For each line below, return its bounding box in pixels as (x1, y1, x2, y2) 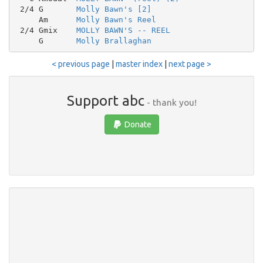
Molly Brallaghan (76, 36, 151, 45)
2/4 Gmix (15, 25, 76, 35)
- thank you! (144, 97, 197, 107)
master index (116, 59, 163, 69)
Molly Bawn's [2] (76, 4, 151, 14)
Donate (122, 120, 151, 129)
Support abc (66, 93, 144, 109)
